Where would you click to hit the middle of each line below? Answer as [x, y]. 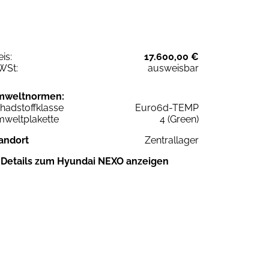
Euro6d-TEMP [167, 108]
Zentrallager [172, 141]
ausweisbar [173, 68]
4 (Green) [179, 119]
